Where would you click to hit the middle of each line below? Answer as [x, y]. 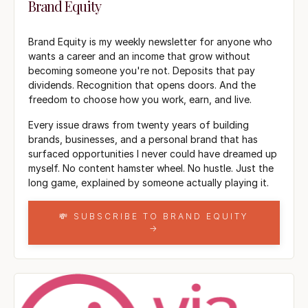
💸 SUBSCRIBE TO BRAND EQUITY [154, 217]
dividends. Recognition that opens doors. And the [142, 85]
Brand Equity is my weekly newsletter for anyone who [150, 42]
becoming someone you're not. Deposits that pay [142, 71]
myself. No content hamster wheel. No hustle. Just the [151, 168]
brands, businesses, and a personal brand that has [143, 140]
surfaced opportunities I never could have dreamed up [153, 154]
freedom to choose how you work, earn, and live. [140, 100]
